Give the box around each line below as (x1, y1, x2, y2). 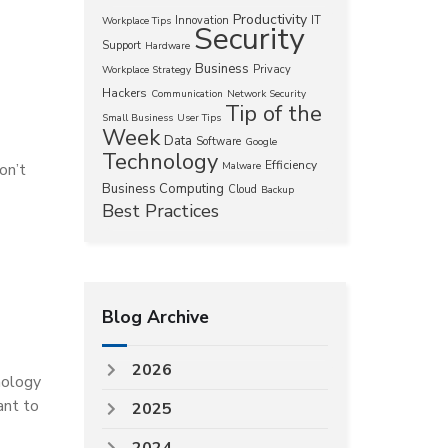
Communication (150, 87, 223, 101)
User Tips (176, 111, 221, 125)
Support (101, 38, 141, 53)
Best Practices (101, 199, 219, 223)
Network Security (226, 87, 306, 101)
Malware (221, 159, 261, 173)
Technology (101, 147, 218, 177)
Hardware (144, 39, 190, 53)
